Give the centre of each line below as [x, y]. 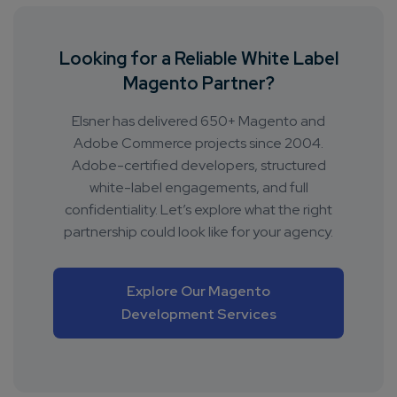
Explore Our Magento [198, 292]
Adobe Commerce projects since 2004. [198, 144]
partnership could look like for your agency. [198, 232]
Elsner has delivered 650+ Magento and [198, 121]
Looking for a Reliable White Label [198, 59]
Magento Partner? [198, 84]
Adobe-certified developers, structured [198, 166]
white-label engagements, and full [198, 188]
